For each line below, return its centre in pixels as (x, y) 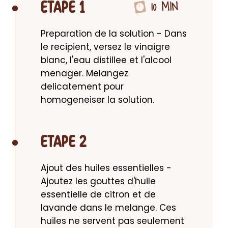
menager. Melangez (84, 74)
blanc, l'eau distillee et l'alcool (106, 60)
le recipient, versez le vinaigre (105, 47)
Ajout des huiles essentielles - (106, 168)
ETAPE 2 (64, 142)
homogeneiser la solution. (97, 100)
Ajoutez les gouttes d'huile (98, 181)
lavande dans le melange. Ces (108, 208)
